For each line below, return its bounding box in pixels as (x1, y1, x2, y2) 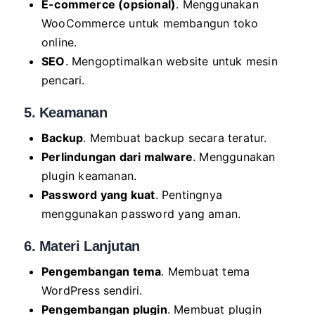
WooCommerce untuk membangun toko (41, 15, 259, 30)
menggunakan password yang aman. (41, 206, 241, 221)
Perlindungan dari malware (41, 149, 193, 164)
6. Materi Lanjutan (24, 238, 140, 254)
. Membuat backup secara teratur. (83, 130, 267, 145)
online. (41, 34, 77, 49)
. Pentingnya (155, 187, 223, 202)
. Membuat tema (161, 264, 250, 278)
